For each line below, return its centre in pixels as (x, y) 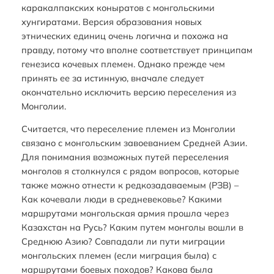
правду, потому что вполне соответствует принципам (137, 50)
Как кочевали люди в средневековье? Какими (121, 199)
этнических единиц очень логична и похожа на (124, 35)
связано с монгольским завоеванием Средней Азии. (134, 143)
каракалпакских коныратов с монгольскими (118, 7)
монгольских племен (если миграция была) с (119, 256)
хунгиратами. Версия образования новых (111, 21)
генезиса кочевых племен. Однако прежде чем (123, 64)
